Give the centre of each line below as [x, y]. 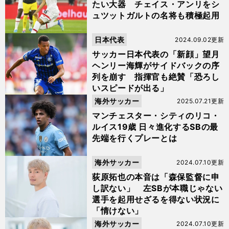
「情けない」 [118, 211]
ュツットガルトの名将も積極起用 [156, 15]
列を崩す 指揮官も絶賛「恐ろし [156, 77]
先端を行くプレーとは [135, 138]
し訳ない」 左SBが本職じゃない [157, 188]
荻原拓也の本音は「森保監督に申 [156, 177]
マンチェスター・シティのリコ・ [156, 116]
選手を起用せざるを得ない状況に [156, 199]
